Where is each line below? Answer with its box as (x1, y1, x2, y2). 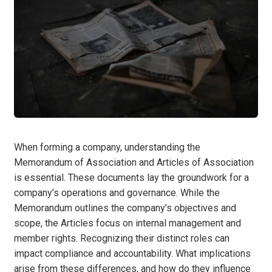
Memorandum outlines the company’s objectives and (14, 202, 236, 214)
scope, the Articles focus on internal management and (14, 217, 241, 229)
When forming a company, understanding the (14, 141, 200, 154)
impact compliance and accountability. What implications (14, 248, 251, 260)
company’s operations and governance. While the (14, 187, 220, 199)
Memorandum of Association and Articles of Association (14, 157, 254, 169)
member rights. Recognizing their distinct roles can (14, 233, 229, 245)
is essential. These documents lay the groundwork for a (14, 172, 249, 184)
